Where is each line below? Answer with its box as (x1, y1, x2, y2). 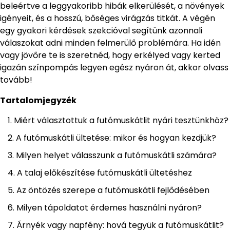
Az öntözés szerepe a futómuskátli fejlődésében (16, 184, 209, 197)
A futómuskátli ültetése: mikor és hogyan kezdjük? (16, 132, 216, 144)
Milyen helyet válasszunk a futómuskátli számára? (16, 149, 217, 162)
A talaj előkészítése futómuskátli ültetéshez (17, 167, 192, 179)
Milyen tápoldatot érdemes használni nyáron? (16, 202, 202, 214)
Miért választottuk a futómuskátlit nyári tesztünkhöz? (14, 114, 228, 127)
